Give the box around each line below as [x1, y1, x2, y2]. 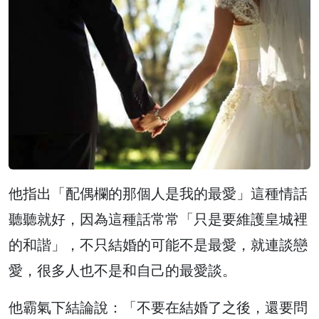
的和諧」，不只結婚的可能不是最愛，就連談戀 [9, 234, 308, 254]
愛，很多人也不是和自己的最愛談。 [9, 260, 236, 280]
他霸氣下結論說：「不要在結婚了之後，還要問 [9, 297, 308, 317]
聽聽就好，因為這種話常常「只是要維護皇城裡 [9, 209, 308, 229]
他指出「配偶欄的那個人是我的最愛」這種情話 [9, 183, 308, 203]
